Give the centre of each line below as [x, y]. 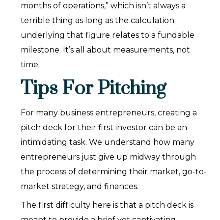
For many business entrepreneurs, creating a [109, 113]
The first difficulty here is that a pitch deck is [107, 205]
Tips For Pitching [94, 89]
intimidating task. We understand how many [108, 142]
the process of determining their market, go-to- [114, 172]
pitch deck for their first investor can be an [104, 128]
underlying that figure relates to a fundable [108, 35]
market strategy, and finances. [80, 187]
